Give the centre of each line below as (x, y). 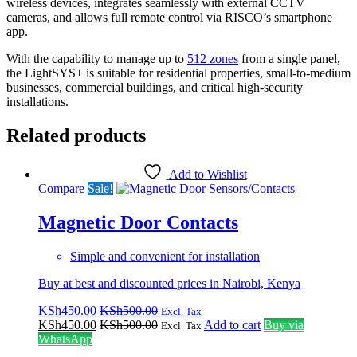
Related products (76, 135)
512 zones (213, 58)
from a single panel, (289, 58)
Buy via (284, 325)
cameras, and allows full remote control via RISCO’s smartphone (169, 17)
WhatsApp (65, 339)
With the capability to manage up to (97, 58)
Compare (61, 189)
